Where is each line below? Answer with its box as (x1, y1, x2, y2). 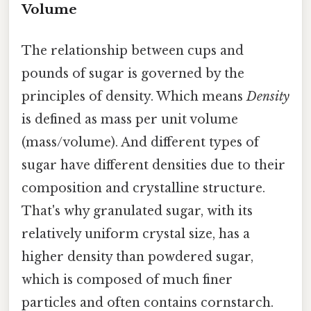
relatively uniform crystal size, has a (22, 226, 250, 242)
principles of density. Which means (22, 88, 246, 104)
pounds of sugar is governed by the (22, 65, 244, 81)
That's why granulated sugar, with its (22, 203, 253, 219)
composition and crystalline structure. (22, 180, 265, 196)
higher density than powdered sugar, (22, 249, 253, 264)
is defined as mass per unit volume (22, 111, 238, 127)
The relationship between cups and (22, 42, 244, 58)
